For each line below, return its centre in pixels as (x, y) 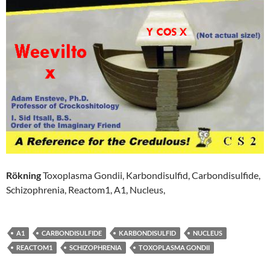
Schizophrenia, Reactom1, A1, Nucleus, (86, 189)
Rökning (24, 175)
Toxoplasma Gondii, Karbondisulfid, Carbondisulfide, (152, 175)
